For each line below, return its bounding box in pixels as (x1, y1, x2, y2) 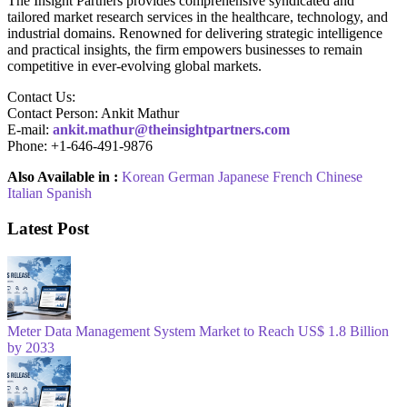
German (168, 168, 214, 184)
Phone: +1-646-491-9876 (7, 137, 153, 154)
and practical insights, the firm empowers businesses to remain (7, 41, 362, 57)
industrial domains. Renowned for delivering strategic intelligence (7, 25, 382, 41)
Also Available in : (7, 168, 122, 184)
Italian (7, 184, 43, 201)
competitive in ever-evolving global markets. (7, 57, 262, 74)
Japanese (218, 168, 269, 184)
